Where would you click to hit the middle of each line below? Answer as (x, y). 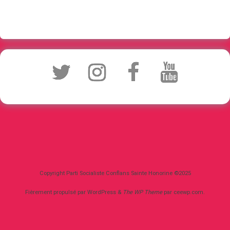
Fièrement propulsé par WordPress (71, 193)
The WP (133, 193)
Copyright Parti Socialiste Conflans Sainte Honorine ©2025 (115, 174)
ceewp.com (188, 193)
